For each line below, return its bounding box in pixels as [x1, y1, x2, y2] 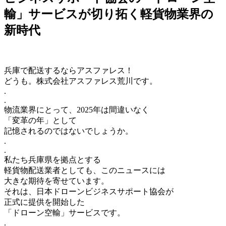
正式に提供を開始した [4, 197, 85, 206]
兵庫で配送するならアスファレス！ [4, 66, 133, 75]
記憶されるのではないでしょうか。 [4, 126, 133, 135]
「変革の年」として [4, 116, 77, 125]
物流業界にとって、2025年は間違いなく [4, 105, 149, 114]
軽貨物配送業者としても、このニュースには [4, 165, 165, 175]
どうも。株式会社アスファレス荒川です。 [4, 76, 157, 85]
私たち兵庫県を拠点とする [4, 155, 101, 164]
